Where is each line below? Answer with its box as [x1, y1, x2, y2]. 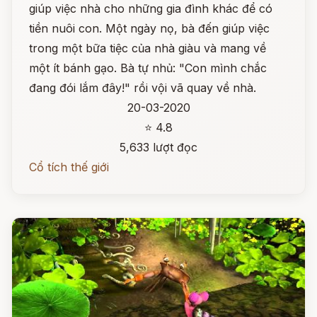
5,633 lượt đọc [120, 140, 197, 154]
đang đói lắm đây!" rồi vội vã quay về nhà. [29, 81, 256, 95]
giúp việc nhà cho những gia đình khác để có [29, 1, 272, 16]
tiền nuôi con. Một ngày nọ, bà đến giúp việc [29, 21, 270, 35]
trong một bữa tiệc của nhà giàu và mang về [29, 41, 266, 55]
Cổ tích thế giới [29, 160, 109, 174]
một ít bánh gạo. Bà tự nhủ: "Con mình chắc [29, 61, 267, 75]
